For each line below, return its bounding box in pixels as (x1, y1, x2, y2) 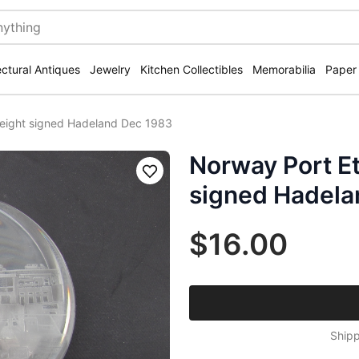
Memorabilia (252, 63, 316, 76)
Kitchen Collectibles (140, 63, 243, 76)
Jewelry (90, 63, 131, 76)
